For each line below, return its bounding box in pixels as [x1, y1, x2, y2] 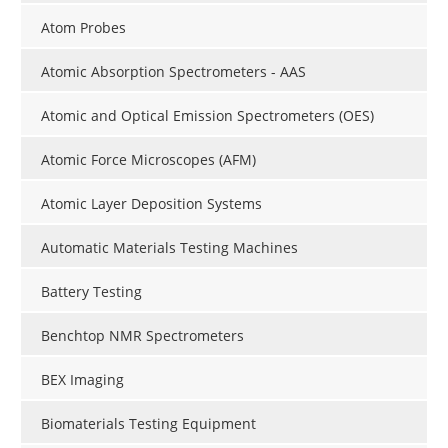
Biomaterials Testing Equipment [41, 413, 256, 433]
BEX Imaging [41, 369, 124, 389]
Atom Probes [41, 17, 126, 37]
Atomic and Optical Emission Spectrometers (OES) [41, 105, 374, 125]
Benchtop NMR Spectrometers [41, 325, 244, 345]
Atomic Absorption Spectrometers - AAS [41, 61, 306, 81]
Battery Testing [41, 281, 142, 301]
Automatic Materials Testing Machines [41, 237, 298, 257]
